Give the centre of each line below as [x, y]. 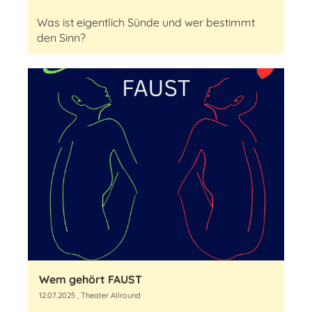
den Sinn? [61, 38]
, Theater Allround [108, 295]
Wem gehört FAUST [91, 279]
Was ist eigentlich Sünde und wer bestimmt [146, 22]
